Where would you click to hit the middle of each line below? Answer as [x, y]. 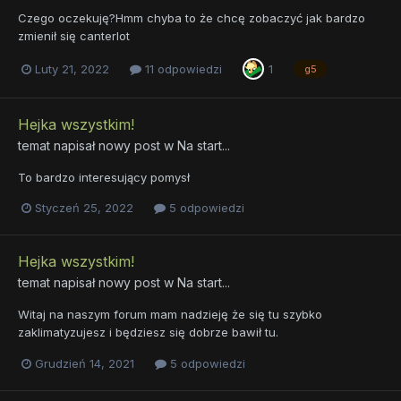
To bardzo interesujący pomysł [104, 178]
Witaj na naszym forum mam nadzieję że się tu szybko [170, 315]
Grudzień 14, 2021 [85, 363]
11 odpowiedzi [182, 68]
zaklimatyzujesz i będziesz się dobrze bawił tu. [148, 333]
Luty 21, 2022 [72, 68]
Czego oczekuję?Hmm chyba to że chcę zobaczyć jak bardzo [192, 18]
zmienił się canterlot [74, 36]
